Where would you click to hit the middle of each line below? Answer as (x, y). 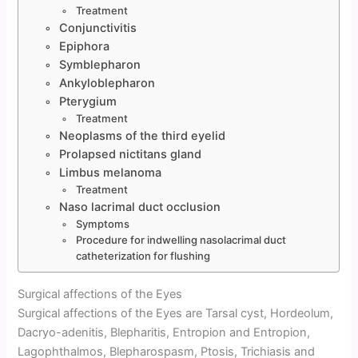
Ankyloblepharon (107, 82)
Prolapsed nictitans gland (131, 153)
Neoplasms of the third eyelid (143, 135)
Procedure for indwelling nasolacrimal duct (181, 239)
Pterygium (88, 101)
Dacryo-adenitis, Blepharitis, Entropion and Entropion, (164, 332)
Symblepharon (100, 64)
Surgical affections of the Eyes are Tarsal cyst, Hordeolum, (176, 313)
